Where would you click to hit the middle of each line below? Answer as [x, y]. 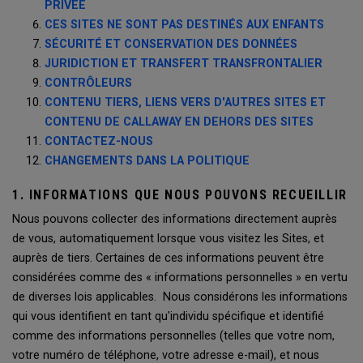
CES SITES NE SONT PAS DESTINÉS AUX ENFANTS [184, 25]
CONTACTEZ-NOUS [99, 141]
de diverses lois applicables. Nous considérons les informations [180, 297]
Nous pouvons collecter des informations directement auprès [175, 219]
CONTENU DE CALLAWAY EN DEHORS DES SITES [179, 122]
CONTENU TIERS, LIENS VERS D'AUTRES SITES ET [185, 102]
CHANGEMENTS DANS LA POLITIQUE [147, 161]
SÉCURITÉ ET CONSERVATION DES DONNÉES [171, 44]
